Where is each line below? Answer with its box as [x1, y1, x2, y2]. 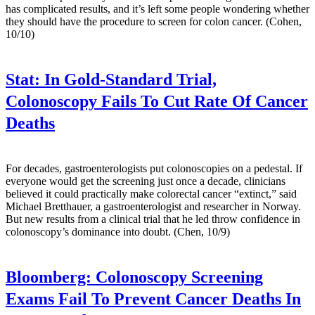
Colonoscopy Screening [91, 268, 263, 287]
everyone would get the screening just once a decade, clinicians [6, 175, 285, 188]
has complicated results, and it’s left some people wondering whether [6, 3, 309, 15]
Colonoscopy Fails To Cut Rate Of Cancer [6, 92, 308, 111]
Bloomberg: [6, 268, 91, 287]
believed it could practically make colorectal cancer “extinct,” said [6, 188, 297, 200]
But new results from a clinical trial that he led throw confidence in [6, 213, 300, 226]
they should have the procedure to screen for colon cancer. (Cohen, [6, 15, 302, 28]
